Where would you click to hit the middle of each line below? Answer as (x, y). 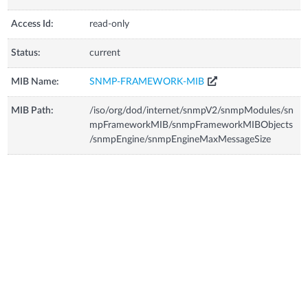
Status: (26, 53)
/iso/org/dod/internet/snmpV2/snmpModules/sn (192, 111)
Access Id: (33, 24)
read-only (110, 24)
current (105, 53)
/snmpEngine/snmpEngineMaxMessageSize (180, 140)
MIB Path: (33, 111)
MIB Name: (35, 82)
